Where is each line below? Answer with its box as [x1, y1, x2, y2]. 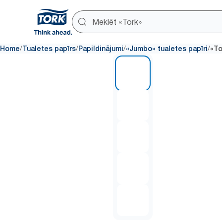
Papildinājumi [78, 45, 123, 53]
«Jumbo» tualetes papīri [126, 45, 208, 53]
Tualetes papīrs [22, 45, 76, 53]
